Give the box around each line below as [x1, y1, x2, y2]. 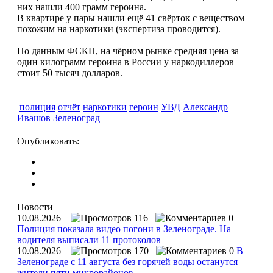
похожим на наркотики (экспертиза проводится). [17, 23, 221, 34]
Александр [183, 101, 228, 112]
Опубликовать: [17, 135, 79, 146]
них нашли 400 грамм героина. [17, 1, 146, 12]
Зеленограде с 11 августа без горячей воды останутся [17, 256, 238, 267]
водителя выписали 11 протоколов [17, 234, 161, 245]
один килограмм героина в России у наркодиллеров [17, 56, 234, 67]
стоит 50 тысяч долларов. [17, 67, 122, 78]
